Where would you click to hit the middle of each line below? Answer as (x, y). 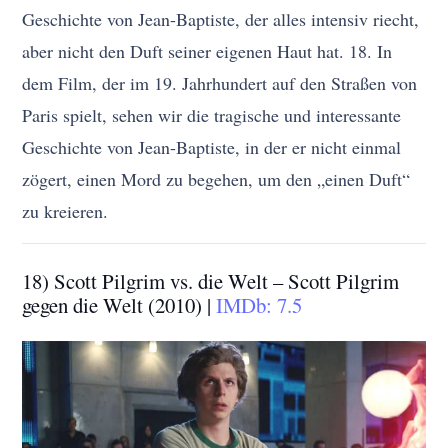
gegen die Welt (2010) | (119, 305)
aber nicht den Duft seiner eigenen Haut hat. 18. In (207, 51)
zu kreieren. (65, 211)
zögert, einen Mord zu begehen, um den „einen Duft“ (216, 179)
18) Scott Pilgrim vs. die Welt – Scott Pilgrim (211, 281)
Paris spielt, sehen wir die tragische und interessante (212, 115)
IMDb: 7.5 (259, 305)
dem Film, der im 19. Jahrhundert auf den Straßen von (220, 83)
